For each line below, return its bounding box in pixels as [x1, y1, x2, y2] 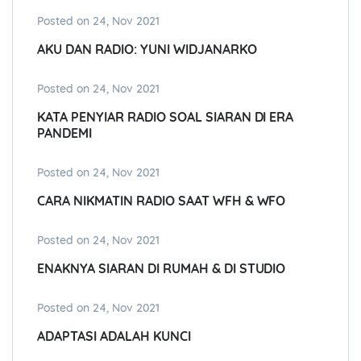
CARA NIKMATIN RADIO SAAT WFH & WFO [37, 193, 286, 210]
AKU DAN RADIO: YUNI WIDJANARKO [37, 41, 257, 58]
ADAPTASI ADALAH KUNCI [37, 328, 191, 345]
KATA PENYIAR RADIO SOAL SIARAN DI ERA [37, 109, 294, 126]
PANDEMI [37, 125, 92, 142]
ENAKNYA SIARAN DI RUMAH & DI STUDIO [37, 260, 286, 277]
